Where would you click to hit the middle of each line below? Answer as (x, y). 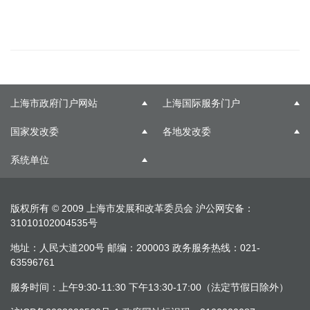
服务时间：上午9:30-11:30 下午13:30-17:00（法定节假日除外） (149, 287)
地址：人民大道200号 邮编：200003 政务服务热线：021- (135, 248)
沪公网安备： (225, 208)
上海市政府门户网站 (54, 103)
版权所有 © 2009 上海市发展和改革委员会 (103, 208)
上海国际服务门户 (201, 103)
